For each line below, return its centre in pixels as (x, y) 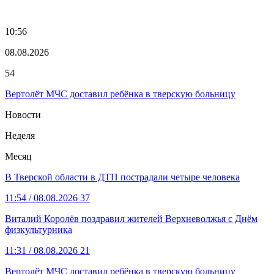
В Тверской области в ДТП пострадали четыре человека (122, 177)
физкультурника (39, 229)
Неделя (20, 135)
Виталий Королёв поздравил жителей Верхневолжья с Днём (131, 218)
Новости (23, 114)
